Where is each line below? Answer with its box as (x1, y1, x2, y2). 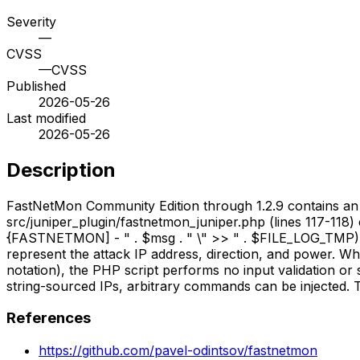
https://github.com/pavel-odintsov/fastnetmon (39, 342, 317, 358)
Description (6, 157, 116, 182)
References (6, 309, 91, 328)
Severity (6, 13, 56, 30)
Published (6, 77, 66, 94)
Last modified (6, 109, 86, 126)
